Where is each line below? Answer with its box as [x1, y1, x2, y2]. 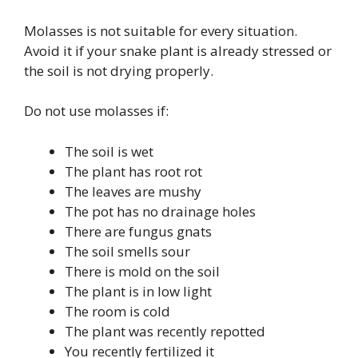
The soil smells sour [65, 241, 190, 261]
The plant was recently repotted [65, 321, 265, 340]
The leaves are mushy [65, 181, 201, 201]
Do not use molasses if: [24, 101, 169, 121]
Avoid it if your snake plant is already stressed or [24, 41, 332, 60]
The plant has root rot [65, 161, 202, 181]
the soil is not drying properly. [24, 61, 213, 80]
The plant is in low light [65, 281, 212, 300]
